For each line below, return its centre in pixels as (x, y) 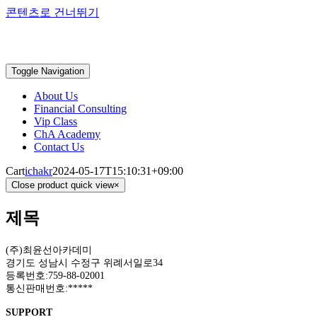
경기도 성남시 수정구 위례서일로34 (84, 263)
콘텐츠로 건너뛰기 (52, 12)
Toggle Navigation (48, 71)
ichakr (39, 171)
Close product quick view (63, 185)
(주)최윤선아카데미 (49, 250)
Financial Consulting (80, 109)
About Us (56, 96)
